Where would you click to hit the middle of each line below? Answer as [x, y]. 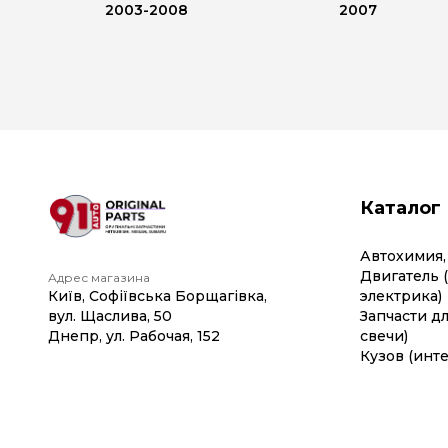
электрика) [401, 296]
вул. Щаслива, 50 [110, 316]
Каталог [400, 208]
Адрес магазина [99, 277]
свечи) [384, 336]
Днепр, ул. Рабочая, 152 [134, 336]
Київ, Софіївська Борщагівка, [157, 296]
